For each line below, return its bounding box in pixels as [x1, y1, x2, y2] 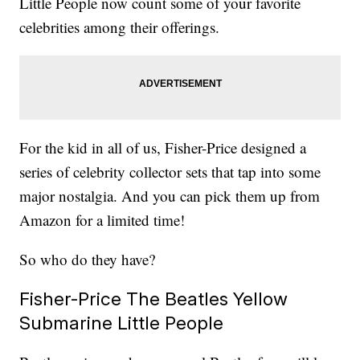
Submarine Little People [19, 312, 224, 334]
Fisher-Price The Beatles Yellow [19, 288, 288, 310]
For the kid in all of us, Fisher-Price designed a [19, 137, 307, 158]
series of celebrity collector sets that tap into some [19, 162, 321, 182]
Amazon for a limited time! [19, 210, 186, 231]
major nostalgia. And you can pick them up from [19, 186, 321, 207]
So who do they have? [19, 249, 156, 270]
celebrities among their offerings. [19, 17, 220, 38]
